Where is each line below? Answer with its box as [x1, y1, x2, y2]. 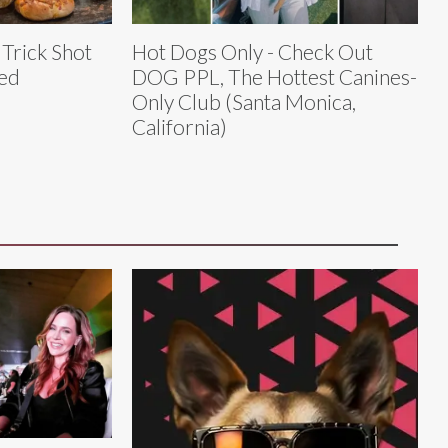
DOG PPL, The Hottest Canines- [132, 64, 417, 90]
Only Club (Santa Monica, [132, 89, 356, 115]
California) [132, 114, 227, 140]
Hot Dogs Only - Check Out [132, 39, 373, 65]
